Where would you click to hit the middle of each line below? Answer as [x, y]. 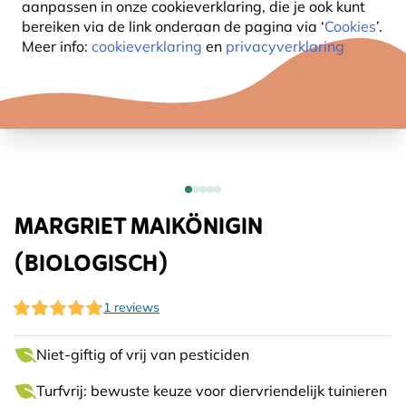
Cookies [350, 26]
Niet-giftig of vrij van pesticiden [143, 354]
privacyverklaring [285, 46]
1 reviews [131, 307]
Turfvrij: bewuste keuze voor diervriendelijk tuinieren [212, 391]
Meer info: [57, 46]
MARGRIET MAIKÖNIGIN [139, 228]
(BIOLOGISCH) [91, 265]
